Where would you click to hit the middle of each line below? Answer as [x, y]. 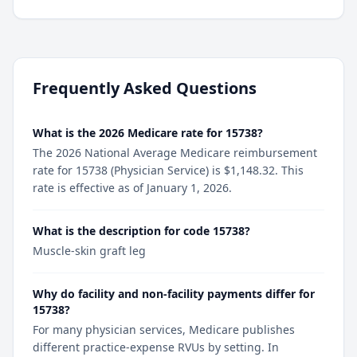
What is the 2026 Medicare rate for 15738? [148, 133]
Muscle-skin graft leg [89, 251]
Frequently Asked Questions [145, 88]
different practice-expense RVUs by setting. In [156, 347]
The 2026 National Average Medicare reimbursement [175, 153]
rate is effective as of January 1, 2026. [132, 188]
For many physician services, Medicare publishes [164, 330]
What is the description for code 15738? [141, 231]
